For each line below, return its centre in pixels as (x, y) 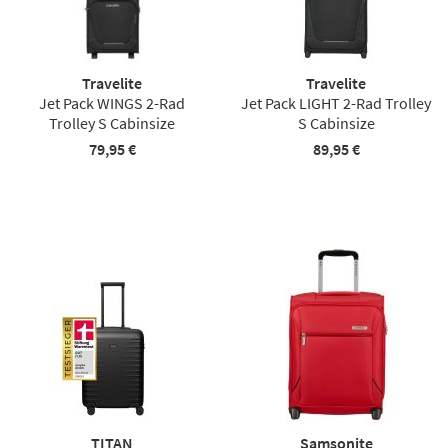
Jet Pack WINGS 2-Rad (112, 102)
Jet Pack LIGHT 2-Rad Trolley (336, 102)
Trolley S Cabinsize (112, 122)
